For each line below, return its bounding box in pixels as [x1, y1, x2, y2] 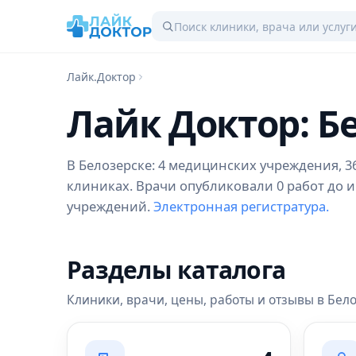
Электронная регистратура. [153, 197, 329, 215]
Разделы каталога [67, 253, 285, 286]
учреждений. [67, 197, 153, 215]
